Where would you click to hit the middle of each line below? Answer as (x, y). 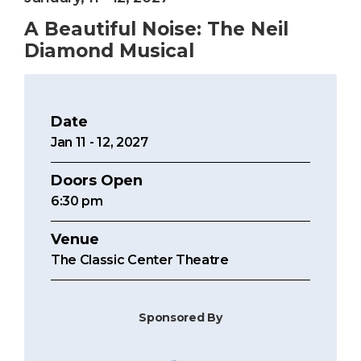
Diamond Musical (109, 51)
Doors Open (97, 181)
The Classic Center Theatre (140, 260)
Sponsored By (180, 318)
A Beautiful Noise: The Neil (156, 29)
